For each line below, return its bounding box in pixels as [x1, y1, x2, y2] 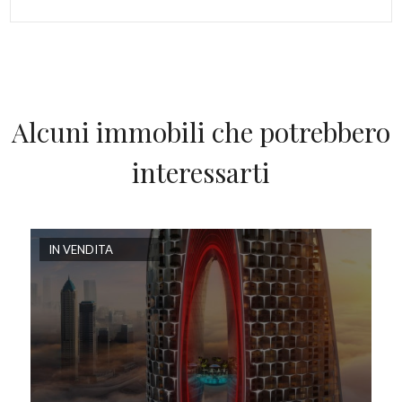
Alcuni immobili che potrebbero [12, 113, 390, 150]
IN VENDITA [48, 241, 113, 257]
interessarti [132, 153, 270, 190]
